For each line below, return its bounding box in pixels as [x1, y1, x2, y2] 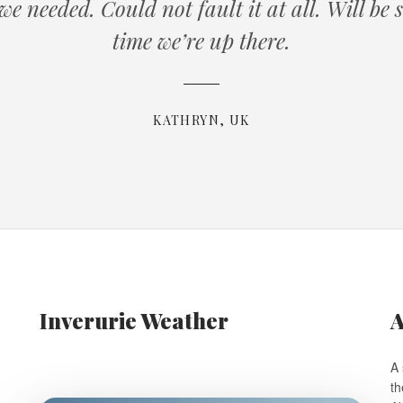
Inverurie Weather [40, 306, 228, 336]
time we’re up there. [112, 26, 291, 56]
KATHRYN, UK [153, 112, 250, 130]
